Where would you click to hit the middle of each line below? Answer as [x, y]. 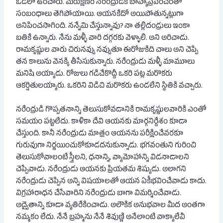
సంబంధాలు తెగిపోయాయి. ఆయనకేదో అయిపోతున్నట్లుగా [100, 15]
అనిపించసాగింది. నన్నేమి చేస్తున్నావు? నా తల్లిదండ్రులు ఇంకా [103, 27]
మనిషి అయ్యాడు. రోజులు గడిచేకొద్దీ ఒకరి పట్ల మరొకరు [94, 75]
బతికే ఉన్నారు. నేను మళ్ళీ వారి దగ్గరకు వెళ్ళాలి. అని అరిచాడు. [103, 39]
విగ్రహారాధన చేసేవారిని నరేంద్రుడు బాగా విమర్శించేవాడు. [99, 194]
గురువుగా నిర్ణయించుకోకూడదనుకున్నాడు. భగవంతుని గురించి [106, 146]
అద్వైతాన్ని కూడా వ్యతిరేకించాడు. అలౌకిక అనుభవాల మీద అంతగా [111, 206]
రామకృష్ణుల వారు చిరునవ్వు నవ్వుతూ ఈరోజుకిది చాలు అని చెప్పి [107, 51]
